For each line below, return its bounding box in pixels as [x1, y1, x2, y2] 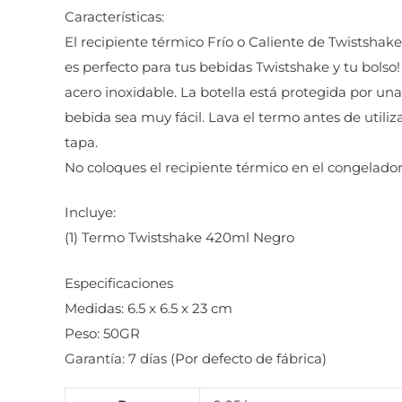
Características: [65, 7, 164, 25]
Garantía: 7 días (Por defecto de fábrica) [65, 349, 327, 367]
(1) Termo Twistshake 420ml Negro [65, 229, 294, 247]
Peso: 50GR [65, 324, 140, 342]
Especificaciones [65, 274, 173, 292]
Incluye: [65, 204, 116, 222]
